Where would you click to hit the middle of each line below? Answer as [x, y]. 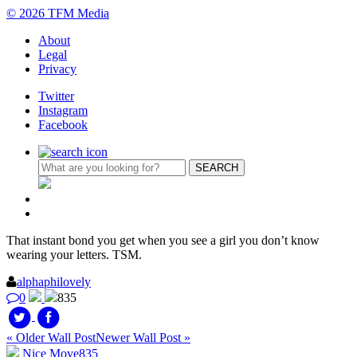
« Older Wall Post [51, 337]
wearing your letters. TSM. [74, 254]
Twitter [56, 96]
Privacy [57, 69]
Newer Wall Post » [143, 337]
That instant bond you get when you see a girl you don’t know [163, 240]
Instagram [63, 110]
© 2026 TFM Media [58, 13]
